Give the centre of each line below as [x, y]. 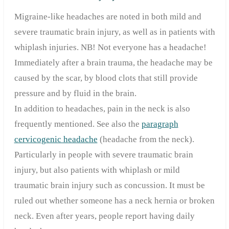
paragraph [160, 124]
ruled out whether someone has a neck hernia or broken [114, 200]
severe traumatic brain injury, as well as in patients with [114, 32]
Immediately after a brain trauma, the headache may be [113, 62]
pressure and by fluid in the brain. [75, 93]
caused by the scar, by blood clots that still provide [106, 78]
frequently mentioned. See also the [78, 124]
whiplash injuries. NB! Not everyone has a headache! [110, 47]
